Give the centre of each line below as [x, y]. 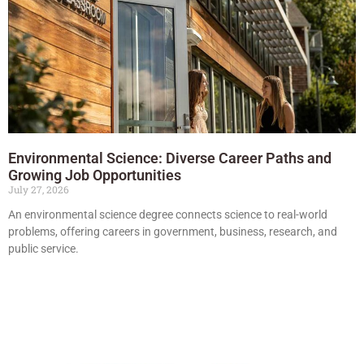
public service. [43, 248]
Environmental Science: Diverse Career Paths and [170, 158]
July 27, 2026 [39, 189]
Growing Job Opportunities [95, 175]
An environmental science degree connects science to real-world [168, 214]
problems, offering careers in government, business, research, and [173, 231]
